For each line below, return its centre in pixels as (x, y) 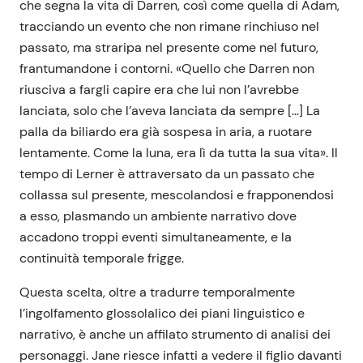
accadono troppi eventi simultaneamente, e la (156, 237)
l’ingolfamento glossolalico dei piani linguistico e (162, 314)
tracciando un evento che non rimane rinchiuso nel (169, 27)
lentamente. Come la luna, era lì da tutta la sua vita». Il (179, 153)
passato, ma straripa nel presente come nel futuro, (169, 48)
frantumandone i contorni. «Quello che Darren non (167, 69)
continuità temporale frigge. (102, 258)
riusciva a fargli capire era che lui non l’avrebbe (159, 90)
